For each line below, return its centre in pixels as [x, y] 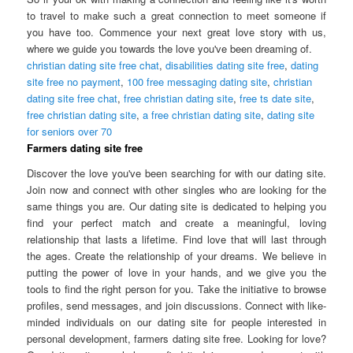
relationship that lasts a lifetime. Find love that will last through [176, 239]
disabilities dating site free [225, 65]
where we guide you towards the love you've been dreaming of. [170, 49]
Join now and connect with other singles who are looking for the [176, 189]
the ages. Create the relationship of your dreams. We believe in [176, 255]
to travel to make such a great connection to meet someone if [176, 16]
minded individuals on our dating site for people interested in [176, 321]
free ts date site [276, 98]
